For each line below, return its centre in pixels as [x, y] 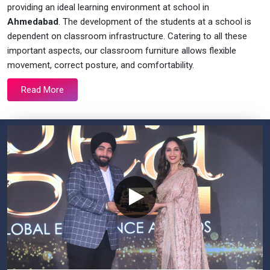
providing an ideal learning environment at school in [108, 8]
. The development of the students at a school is [155, 22]
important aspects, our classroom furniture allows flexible [122, 51]
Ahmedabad [33, 22]
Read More [42, 90]
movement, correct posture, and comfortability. [102, 65]
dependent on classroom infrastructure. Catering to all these [127, 36]
